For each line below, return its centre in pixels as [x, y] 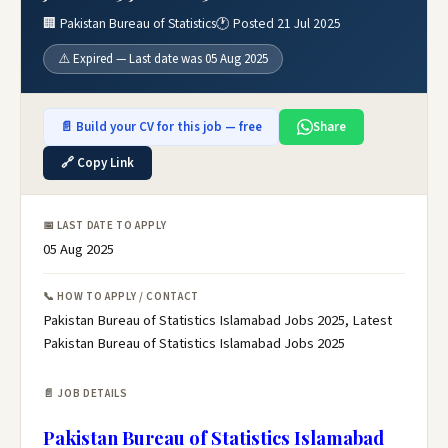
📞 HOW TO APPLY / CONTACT [121, 296]
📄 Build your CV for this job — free [161, 127]
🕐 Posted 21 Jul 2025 [278, 23]
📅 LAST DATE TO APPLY [105, 225]
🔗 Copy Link [97, 163]
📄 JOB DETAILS [85, 393]
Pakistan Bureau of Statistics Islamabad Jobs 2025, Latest [217, 320]
